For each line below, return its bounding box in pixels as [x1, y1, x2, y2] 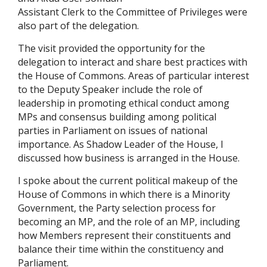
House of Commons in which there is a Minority [18, 188, 230, 201]
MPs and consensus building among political [18, 110, 216, 124]
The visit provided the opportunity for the [18, 42, 205, 55]
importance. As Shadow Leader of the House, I [18, 138, 223, 151]
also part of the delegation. [18, 19, 139, 33]
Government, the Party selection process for [18, 201, 216, 215]
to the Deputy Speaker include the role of [18, 83, 203, 97]
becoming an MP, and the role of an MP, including [18, 215, 240, 229]
